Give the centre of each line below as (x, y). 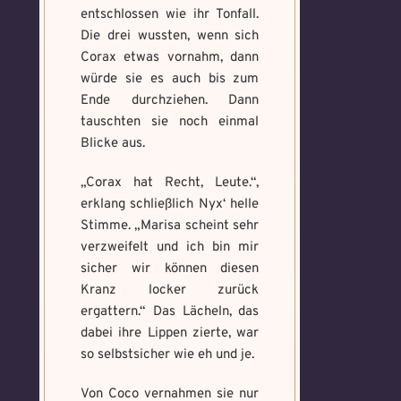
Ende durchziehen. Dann (170, 101)
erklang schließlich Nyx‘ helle (170, 205)
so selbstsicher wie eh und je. (167, 355)
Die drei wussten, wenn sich (170, 36)
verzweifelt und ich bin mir (170, 247)
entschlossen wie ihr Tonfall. (170, 15)
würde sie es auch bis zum (170, 79)
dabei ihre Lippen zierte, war (170, 333)
